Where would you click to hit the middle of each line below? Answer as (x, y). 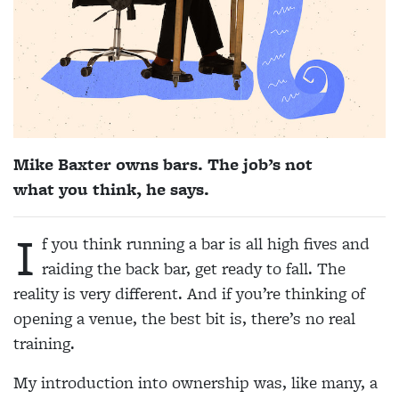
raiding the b (88, 269)
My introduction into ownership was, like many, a (195, 383)
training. (44, 344)
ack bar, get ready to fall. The (240, 269)
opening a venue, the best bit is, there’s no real (184, 319)
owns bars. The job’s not (212, 165)
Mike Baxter (62, 165)
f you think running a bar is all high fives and (206, 244)
